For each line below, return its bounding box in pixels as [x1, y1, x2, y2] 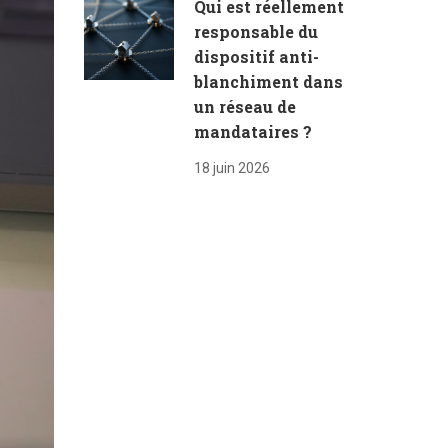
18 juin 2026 [193, 160, 270, 176]
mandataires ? [193, 121, 312, 142]
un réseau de [193, 96, 296, 117]
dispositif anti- [193, 46, 319, 67]
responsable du [193, 21, 318, 42]
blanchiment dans [193, 71, 343, 92]
